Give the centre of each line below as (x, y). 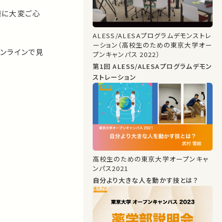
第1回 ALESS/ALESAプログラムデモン (103, 66)
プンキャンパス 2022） (126, 55)
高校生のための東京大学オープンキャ (150, 159)
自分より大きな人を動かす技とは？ (145, 180)
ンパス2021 (111, 168)
